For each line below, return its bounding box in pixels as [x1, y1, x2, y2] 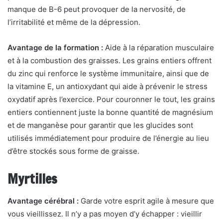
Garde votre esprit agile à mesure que [79, 196, 214, 206]
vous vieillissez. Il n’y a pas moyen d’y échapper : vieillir [7, 209, 202, 219]
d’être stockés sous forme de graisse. [7, 146, 139, 156]
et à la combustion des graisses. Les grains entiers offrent [7, 56, 212, 65]
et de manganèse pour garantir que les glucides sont [7, 120, 193, 130]
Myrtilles [7, 170, 57, 188]
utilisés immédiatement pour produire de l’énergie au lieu [7, 133, 209, 143]
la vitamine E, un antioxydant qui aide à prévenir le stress [7, 82, 208, 91]
